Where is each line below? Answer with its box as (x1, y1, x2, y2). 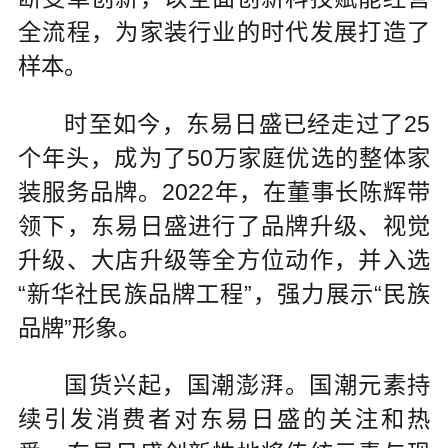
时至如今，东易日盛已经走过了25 (64, 110, 431, 137)
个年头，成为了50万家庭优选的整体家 (17, 144, 431, 171)
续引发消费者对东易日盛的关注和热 (17, 406, 431, 433)
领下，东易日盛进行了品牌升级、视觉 (17, 212, 431, 239)
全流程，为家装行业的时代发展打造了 (17, 18, 431, 45)
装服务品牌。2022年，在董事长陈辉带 (17, 178, 431, 205)
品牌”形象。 (17, 314, 141, 341)
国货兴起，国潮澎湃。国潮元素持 (64, 372, 431, 399)
